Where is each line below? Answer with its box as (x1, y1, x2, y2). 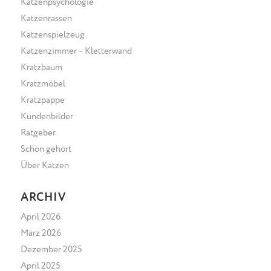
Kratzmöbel (20, 79, 65, 88)
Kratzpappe (20, 95, 65, 105)
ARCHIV (20, 192, 66, 203)
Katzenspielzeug (20, 30, 85, 39)
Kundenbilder (20, 111, 73, 121)
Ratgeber (20, 128, 56, 137)
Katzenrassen (20, 13, 72, 23)
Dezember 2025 (20, 244, 82, 254)
